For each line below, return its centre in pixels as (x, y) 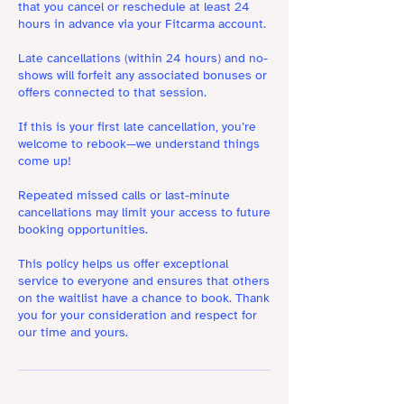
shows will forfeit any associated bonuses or (142, 76)
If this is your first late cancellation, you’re (137, 127)
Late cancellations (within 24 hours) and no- (143, 59)
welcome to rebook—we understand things (139, 144)
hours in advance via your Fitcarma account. (142, 24)
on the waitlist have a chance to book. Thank (144, 298)
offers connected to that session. (112, 93)
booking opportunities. (83, 230)
